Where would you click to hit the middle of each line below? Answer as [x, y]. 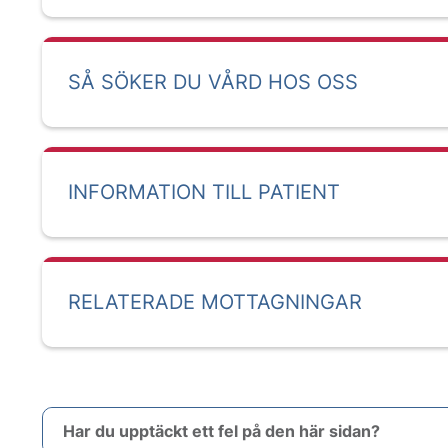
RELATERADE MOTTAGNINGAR [215, 302]
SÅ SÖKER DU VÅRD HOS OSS [213, 82]
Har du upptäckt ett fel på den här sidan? [221, 431]
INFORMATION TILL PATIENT [204, 192]
